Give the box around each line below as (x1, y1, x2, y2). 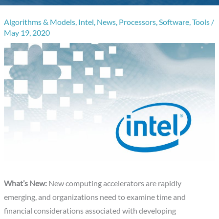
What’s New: (4, 179, 47, 188)
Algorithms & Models (4, 17, 76, 26)
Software (159, 17, 190, 26)
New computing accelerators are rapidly (47, 179, 182, 188)
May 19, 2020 (4, 28, 50, 37)
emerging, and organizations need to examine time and (4, 193, 186, 202)
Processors (119, 17, 156, 26)
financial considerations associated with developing (4, 206, 176, 216)
